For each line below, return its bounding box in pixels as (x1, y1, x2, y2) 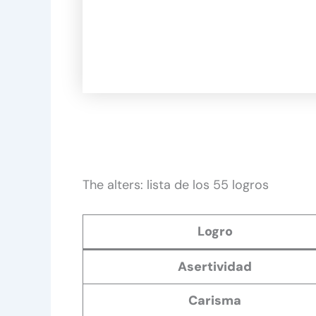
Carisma (188, 291, 241, 309)
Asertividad (178, 257, 252, 275)
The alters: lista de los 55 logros (83, 176, 269, 193)
